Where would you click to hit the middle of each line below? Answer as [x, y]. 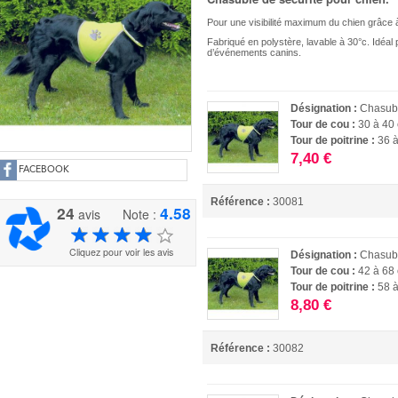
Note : [142, 214]
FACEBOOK [44, 170]
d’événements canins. [255, 52]
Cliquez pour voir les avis [121, 251]
